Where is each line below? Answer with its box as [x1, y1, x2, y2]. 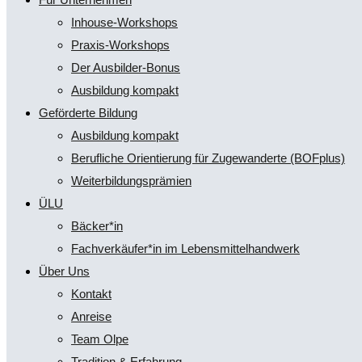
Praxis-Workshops [71, 38, 170, 52]
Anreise [71, 309, 112, 323]
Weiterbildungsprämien [71, 174, 192, 187]
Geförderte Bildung [39, 106, 137, 120]
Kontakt [71, 287, 112, 301]
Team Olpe [71, 332, 128, 346]
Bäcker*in [71, 219, 123, 233]
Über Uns [39, 264, 90, 278]
